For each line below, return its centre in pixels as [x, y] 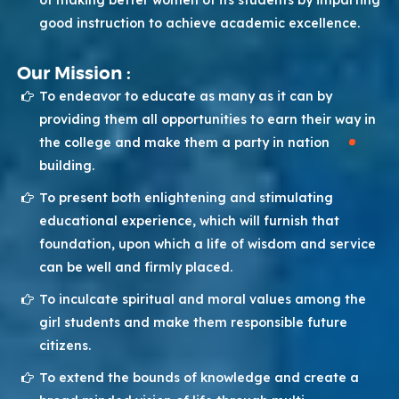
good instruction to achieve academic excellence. [200, 24]
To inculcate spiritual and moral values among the [203, 300]
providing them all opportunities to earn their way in [208, 120]
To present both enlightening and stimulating [187, 198]
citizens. [65, 346]
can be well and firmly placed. [136, 268]
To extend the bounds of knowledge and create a [199, 378]
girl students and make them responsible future [194, 323]
